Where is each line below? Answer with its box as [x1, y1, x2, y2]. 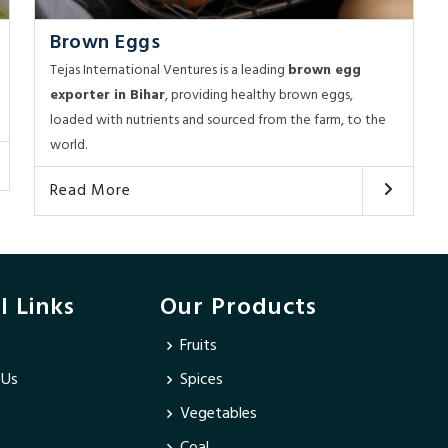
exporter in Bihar [50, 84, 166, 108]
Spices [180, 367, 224, 394]
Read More [50, 178, 131, 205]
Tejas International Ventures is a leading [50, 59, 289, 83]
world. [50, 134, 88, 158]
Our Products [160, 289, 318, 328]
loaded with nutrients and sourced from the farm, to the [50, 109, 387, 133]
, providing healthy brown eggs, [165, 84, 354, 108]
